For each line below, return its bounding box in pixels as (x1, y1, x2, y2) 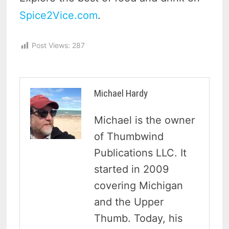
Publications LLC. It (94, 146, 187, 159)
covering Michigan (94, 179, 184, 192)
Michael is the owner (94, 113, 195, 126)
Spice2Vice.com (19, 9, 98, 22)
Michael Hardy (94, 87, 148, 99)
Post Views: (32, 41, 71, 50)
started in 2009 (94, 163, 169, 175)
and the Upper (94, 195, 164, 208)
